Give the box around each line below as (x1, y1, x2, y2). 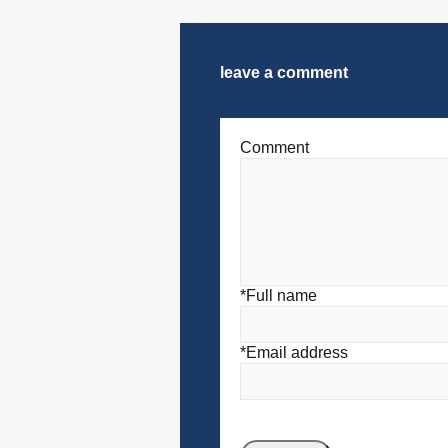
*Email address (240, 344, 349, 362)
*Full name (240, 287, 318, 305)
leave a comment (220, 64, 349, 82)
